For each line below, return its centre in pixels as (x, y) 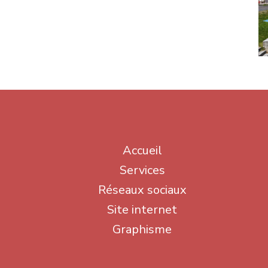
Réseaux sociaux (142, 190)
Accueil (142, 150)
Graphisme (142, 229)
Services (142, 170)
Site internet (142, 210)
